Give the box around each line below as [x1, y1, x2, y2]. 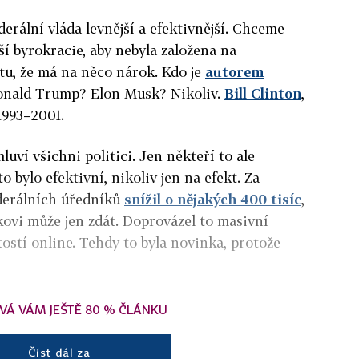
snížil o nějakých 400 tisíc [124, 190, 301, 208]
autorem [205, 63, 264, 80]
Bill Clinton [224, 84, 301, 102]
